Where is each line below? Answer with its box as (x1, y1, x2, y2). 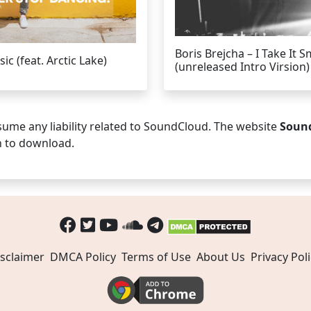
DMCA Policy (49, 249, 116, 264)
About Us (196, 249, 245, 264)
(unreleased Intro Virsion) (175, 59, 310, 74)
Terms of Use (121, 249, 191, 264)
